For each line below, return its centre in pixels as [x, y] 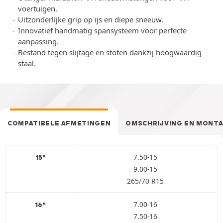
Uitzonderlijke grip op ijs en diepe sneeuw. [91, 19]
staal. [27, 63]
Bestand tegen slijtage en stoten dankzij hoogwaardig [110, 52]
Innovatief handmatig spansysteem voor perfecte [102, 30]
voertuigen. [38, 8]
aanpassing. [38, 41]
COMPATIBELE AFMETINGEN [59, 123]
